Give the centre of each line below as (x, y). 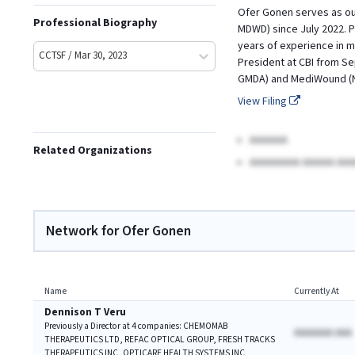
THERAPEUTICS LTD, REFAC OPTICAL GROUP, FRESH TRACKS (160, 339)
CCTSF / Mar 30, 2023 (83, 56)
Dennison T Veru (85, 312)
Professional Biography (95, 23)
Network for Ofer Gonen (118, 231)
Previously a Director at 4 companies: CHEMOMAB (136, 326)
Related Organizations (93, 150)
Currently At (317, 291)
